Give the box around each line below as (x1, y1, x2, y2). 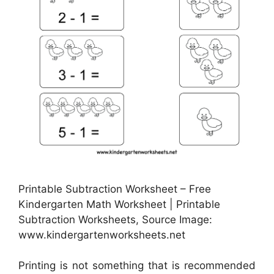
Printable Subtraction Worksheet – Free (18, 182, 211, 195)
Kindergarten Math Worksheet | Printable (18, 198, 220, 210)
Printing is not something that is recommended (18, 259, 256, 272)
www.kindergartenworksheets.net (18, 228, 185, 241)
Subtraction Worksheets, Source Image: (18, 213, 212, 226)
